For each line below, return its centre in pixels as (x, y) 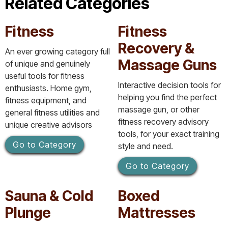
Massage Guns (167, 65)
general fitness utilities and (52, 112)
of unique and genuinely (48, 63)
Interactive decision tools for (169, 85)
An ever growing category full (58, 51)
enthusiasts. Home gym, (48, 88)
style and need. (146, 146)
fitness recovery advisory (163, 121)
